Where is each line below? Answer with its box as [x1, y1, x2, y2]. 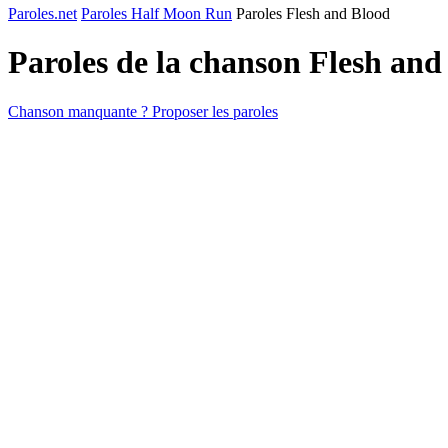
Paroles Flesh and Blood [236, 5, 390, 22]
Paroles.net [8, 5, 77, 22]
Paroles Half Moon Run [81, 5, 232, 22]
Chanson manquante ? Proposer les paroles [8, 102, 278, 120]
